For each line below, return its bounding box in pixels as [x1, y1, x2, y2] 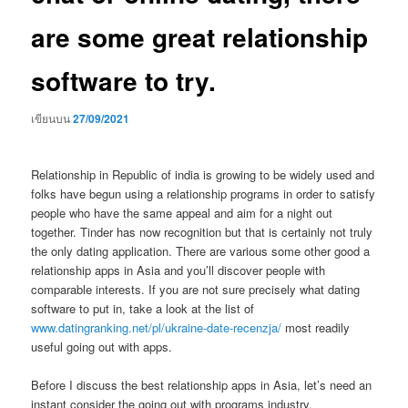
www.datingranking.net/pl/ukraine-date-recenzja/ [31, 319, 282, 337]
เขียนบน [31, 110, 74, 127]
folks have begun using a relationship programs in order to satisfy [31, 185, 376, 203]
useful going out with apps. [31, 338, 173, 356]
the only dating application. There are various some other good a [31, 242, 371, 260]
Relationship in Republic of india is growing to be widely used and [31, 166, 375, 184]
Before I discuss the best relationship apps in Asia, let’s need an [31, 376, 372, 394]
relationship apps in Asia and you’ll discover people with [31, 261, 326, 280]
